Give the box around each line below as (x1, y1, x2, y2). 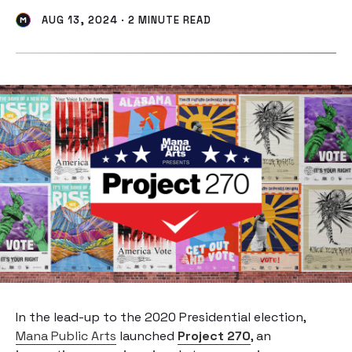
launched (116, 328, 178, 344)
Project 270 (178, 328, 251, 344)
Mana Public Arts (16, 328, 116, 344)
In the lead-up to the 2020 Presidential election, (16, 309, 306, 325)
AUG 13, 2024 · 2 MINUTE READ (38, 13, 211, 27)
